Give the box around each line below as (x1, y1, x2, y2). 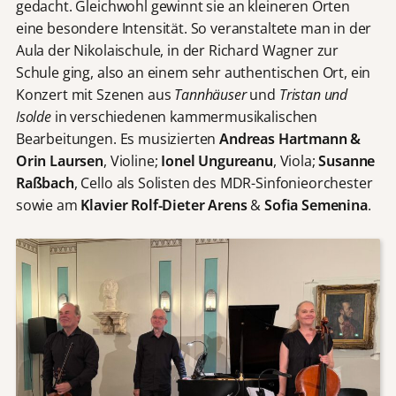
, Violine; (103, 150, 162, 171)
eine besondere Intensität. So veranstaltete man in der (15, 18, 372, 38)
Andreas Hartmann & (219, 128, 362, 148)
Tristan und (278, 84, 348, 104)
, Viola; (272, 150, 319, 171)
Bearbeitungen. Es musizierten (15, 128, 220, 148)
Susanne (318, 150, 376, 171)
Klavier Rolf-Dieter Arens (80, 194, 247, 215)
